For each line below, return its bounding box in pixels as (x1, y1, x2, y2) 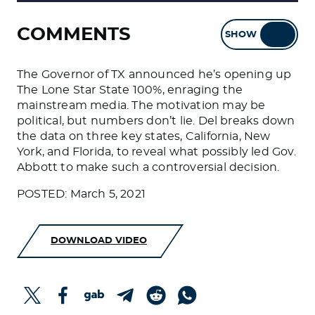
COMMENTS (17, 25, 131, 44)
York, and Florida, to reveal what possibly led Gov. (17, 146, 296, 157)
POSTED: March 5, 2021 (17, 188, 146, 200)
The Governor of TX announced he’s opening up (17, 69, 292, 80)
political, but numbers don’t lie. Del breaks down (17, 115, 295, 127)
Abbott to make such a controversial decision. (17, 162, 280, 173)
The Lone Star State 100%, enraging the (17, 84, 243, 96)
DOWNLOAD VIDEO (51, 236, 147, 245)
